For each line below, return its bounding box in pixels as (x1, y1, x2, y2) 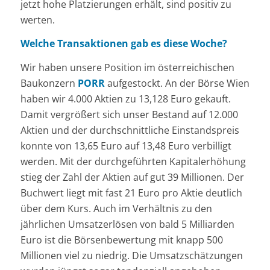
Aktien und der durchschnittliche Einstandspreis (20, 123, 239, 137)
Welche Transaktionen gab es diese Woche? (20, 37, 227, 51)
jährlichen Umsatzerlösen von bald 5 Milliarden (20, 217, 234, 231)
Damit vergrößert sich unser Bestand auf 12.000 (20, 107, 238, 121)
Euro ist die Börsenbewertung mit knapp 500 (20, 233, 223, 246)
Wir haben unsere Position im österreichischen (20, 60, 234, 74)
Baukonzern (20, 76, 78, 90)
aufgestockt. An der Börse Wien (104, 76, 250, 90)
